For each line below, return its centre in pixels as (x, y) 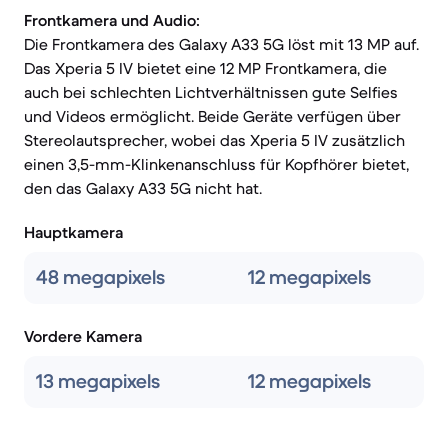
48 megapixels (100, 277)
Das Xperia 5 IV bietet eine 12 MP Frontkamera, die (205, 68)
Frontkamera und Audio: (112, 20)
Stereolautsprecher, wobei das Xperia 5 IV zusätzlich (214, 140)
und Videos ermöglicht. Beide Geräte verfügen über (212, 116)
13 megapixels (98, 381)
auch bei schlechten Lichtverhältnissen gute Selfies (211, 92)
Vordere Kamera (83, 336)
